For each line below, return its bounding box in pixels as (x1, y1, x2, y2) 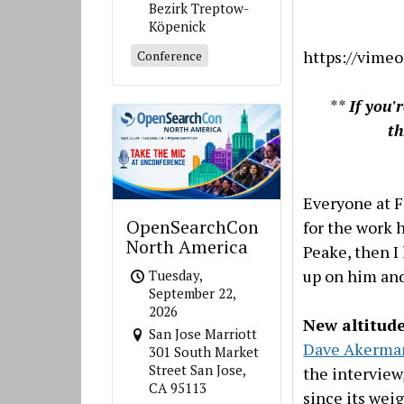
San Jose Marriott (149, 324, 258, 343)
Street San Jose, (149, 360, 246, 379)
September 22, (149, 283, 236, 302)
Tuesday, (149, 265, 203, 284)
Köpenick (149, 17, 207, 36)
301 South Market (149, 342, 260, 361)
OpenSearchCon (126, 214, 260, 239)
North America (126, 234, 249, 259)
